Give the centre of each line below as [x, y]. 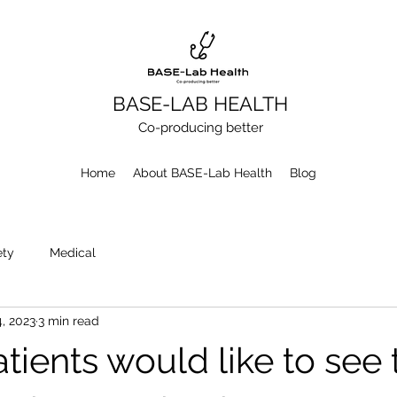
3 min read [69, 321]
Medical [73, 253]
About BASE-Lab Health [202, 173]
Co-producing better [200, 128]
